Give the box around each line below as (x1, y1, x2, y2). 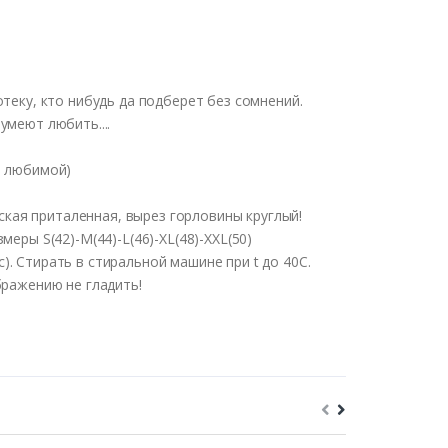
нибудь (67, 90, 116, 110)
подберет (138, 90, 204, 110)
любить (47, 113, 99, 133)
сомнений (234, 90, 300, 110)
